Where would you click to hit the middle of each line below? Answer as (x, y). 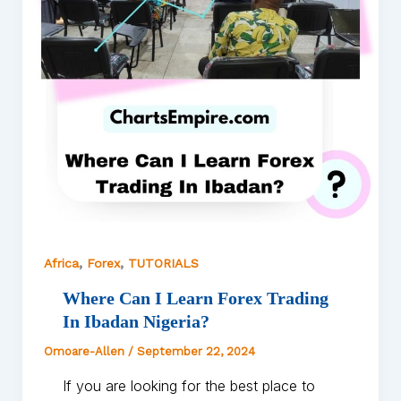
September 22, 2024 (196, 352)
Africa (61, 264)
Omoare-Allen (85, 352)
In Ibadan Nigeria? (136, 322)
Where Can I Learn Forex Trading (195, 299)
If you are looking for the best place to (188, 386)
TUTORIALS (163, 264)
